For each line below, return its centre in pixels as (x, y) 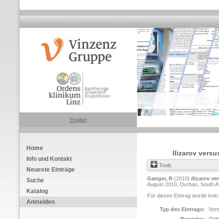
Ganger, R (160, 178)
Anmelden (41, 202)
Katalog (37, 191)
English (78, 120)
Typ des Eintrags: (182, 209)
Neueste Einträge (51, 170)
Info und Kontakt (49, 159)
